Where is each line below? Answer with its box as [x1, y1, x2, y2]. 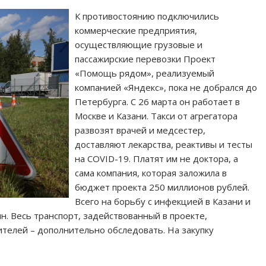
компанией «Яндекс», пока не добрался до [75, 81, 258, 93]
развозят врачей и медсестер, [75, 123, 206, 136]
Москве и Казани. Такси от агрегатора [75, 109, 238, 122]
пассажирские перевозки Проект [75, 52, 216, 65]
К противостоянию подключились [75, 9, 220, 22]
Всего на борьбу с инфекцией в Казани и [75, 195, 251, 207]
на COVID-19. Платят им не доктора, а [75, 152, 239, 164]
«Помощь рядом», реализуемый [75, 66, 215, 79]
